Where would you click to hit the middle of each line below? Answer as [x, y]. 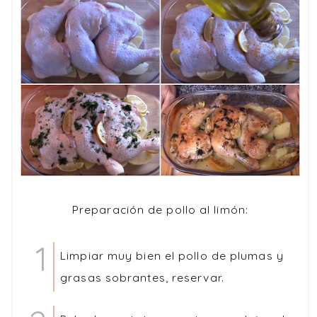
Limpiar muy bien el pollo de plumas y [172, 256]
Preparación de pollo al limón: [160, 210]
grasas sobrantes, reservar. [142, 278]
